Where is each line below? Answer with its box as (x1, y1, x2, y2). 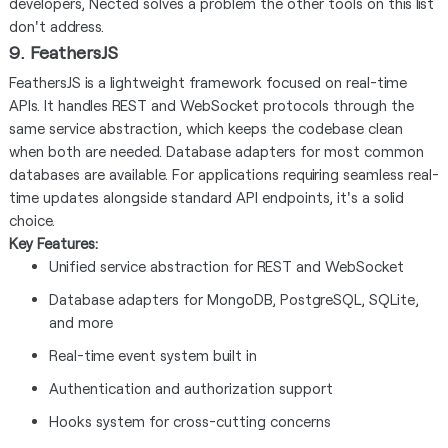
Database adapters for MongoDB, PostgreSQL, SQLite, (48, 290, 419, 308)
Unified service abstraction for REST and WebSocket (48, 257, 404, 275)
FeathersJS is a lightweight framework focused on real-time (8, 73, 407, 91)
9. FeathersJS (8, 41, 118, 63)
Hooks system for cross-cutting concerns (48, 412, 331, 430)
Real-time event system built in (48, 346, 257, 364)
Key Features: (8, 234, 98, 252)
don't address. (8, 17, 104, 35)
